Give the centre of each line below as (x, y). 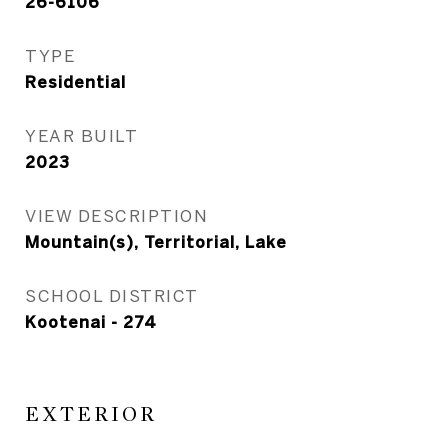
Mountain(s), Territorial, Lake (156, 242)
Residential (75, 82)
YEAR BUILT (81, 135)
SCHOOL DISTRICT (112, 295)
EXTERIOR (91, 414)
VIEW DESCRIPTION (116, 215)
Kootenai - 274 (91, 322)
